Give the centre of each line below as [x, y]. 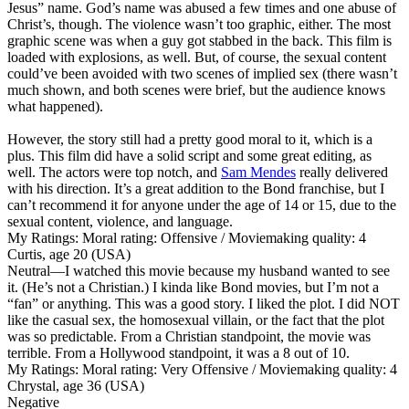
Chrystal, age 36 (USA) [76, 385]
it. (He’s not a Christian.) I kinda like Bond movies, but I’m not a [193, 287]
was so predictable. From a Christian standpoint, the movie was [189, 336]
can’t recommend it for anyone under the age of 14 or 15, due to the [202, 204]
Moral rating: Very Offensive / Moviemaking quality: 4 [238, 369]
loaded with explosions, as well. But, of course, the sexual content [197, 57]
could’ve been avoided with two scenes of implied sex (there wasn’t [202, 73]
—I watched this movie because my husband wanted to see [220, 270]
